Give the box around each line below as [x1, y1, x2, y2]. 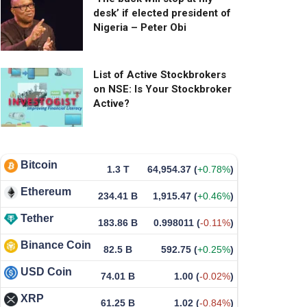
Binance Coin [21, 238, 91, 251]
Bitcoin [21, 158, 58, 171]
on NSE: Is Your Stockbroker [93, 82, 232, 95]
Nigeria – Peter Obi [93, 21, 186, 34]
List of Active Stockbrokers [93, 68, 226, 81]
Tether [21, 212, 53, 224]
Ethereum [21, 185, 71, 197]
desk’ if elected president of [93, 7, 231, 19]
